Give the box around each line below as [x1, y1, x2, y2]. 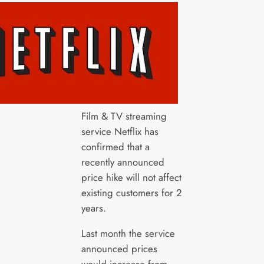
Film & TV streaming [81, 108, 167, 123]
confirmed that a [81, 139, 150, 154]
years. [81, 200, 106, 215]
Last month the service [81, 226, 175, 240]
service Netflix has [81, 124, 159, 138]
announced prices [81, 241, 157, 256]
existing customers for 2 [81, 185, 182, 200]
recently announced [81, 154, 164, 169]
